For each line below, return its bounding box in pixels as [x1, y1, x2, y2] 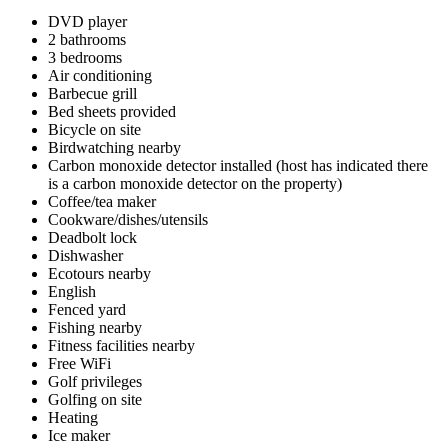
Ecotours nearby [48, 264, 151, 282]
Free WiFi [48, 354, 111, 372]
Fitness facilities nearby [48, 336, 195, 354]
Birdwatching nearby [48, 138, 181, 156]
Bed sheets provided [48, 102, 176, 120]
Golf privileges [48, 372, 142, 390]
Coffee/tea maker [48, 192, 156, 210]
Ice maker [48, 426, 110, 444]
